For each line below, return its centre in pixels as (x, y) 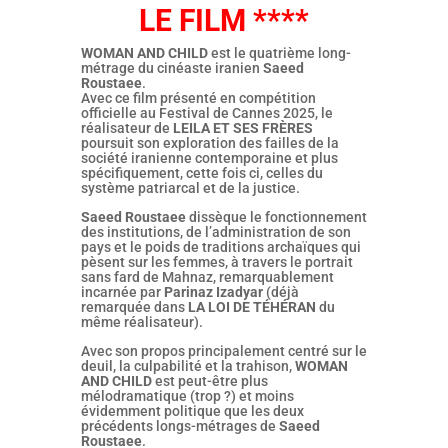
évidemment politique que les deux (192, 410)
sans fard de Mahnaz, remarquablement (207, 276)
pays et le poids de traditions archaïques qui (220, 246)
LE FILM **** (223, 20)
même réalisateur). (141, 321)
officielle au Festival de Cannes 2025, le (206, 112)
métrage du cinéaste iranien (171, 67)
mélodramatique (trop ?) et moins (187, 395)
